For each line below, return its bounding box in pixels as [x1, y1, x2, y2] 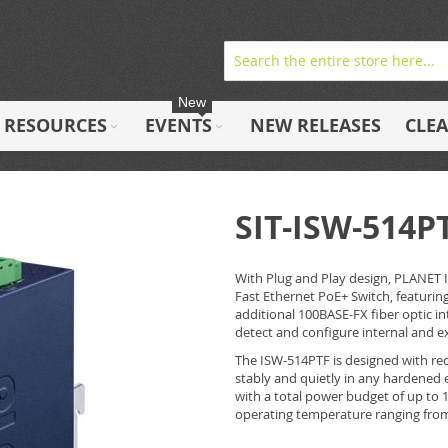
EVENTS [145, 113, 212, 138]
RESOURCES [4, 113, 107, 138]
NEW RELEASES [250, 113, 381, 138]
